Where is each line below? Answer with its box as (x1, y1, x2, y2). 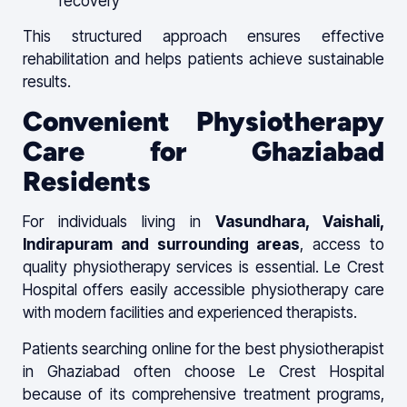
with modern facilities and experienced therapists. (23, 303, 357, 323)
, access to (300, 235, 385, 254)
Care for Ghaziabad (23, 134, 384, 169)
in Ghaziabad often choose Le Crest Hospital (23, 362, 384, 381)
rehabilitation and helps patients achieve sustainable (23, 50, 384, 69)
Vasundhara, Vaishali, (215, 213, 384, 232)
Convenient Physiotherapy (23, 104, 384, 139)
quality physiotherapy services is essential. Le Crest (23, 258, 384, 277)
